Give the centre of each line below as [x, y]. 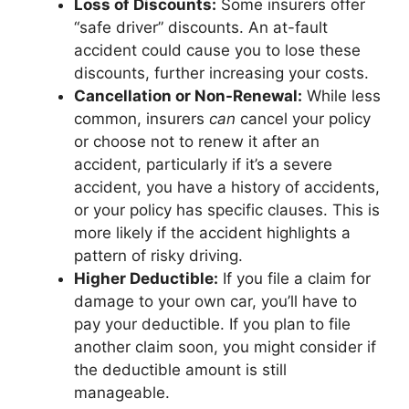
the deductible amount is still [180, 369]
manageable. [122, 392]
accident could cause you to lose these [217, 50]
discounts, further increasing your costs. [221, 73]
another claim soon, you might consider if [225, 346]
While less [341, 95]
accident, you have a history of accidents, [227, 187]
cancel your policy [303, 118]
